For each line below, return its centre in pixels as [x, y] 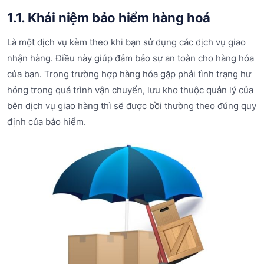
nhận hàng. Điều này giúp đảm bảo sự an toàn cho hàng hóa [131, 58]
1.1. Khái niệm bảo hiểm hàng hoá [109, 17]
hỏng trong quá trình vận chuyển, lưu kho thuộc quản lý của [130, 90]
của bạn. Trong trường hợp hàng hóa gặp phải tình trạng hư [129, 74]
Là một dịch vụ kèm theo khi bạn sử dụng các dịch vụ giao [126, 42]
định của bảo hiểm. [47, 122]
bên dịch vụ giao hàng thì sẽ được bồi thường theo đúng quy [132, 106]
